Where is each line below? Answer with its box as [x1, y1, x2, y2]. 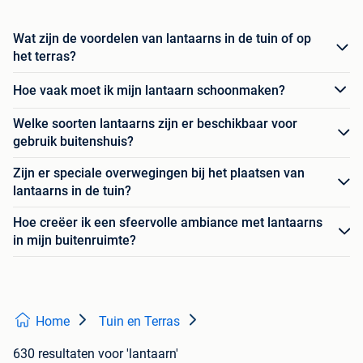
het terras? [13, 49, 76, 65]
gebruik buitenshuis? [13, 134, 134, 150]
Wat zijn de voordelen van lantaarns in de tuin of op [13, 31, 311, 47]
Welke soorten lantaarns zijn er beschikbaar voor [13, 116, 297, 132]
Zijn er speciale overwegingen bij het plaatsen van [13, 165, 305, 181]
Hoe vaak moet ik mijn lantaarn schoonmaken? [13, 82, 285, 98]
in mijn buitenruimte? [13, 233, 136, 249]
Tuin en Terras [99, 314, 180, 330]
